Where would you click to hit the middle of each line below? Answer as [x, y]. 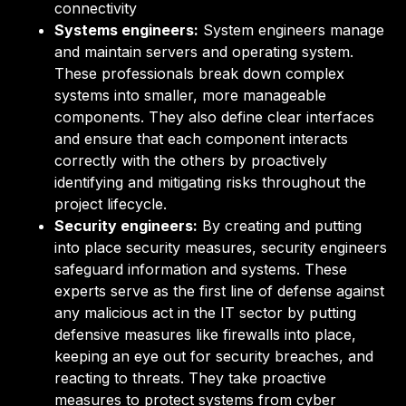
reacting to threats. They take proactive [190, 377]
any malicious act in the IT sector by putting [205, 312]
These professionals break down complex [199, 73]
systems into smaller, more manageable [190, 95]
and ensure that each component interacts [201, 138]
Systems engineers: [126, 29]
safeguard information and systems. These [201, 269]
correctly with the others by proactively [191, 160]
